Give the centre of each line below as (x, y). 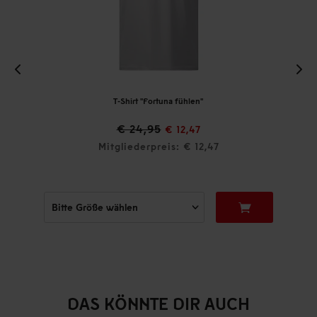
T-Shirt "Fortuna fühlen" (158, 101)
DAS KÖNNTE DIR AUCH (158, 304)
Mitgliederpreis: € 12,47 (158, 146)
